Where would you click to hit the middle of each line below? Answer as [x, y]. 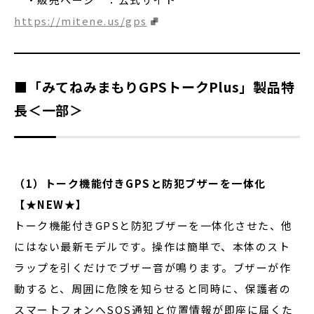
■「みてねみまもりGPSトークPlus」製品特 [155, 87]
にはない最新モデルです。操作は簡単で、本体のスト [152, 246]
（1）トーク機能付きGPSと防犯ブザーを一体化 [140, 183]
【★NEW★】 [51, 204]
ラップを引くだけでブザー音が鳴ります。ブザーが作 [152, 267]
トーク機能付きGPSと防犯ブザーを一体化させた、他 [153, 225]
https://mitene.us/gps [81, 21]
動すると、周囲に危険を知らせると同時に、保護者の [152, 288]
